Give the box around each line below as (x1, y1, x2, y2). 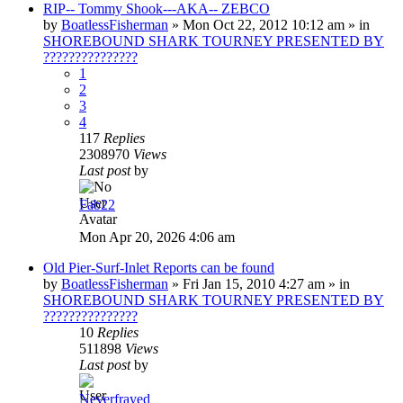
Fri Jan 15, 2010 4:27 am (183, 275, 325, 291)
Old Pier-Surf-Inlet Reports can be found (43, 259, 274, 275)
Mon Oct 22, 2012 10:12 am (183, 16, 345, 32)
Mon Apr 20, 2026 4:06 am (79, 228, 235, 245)
